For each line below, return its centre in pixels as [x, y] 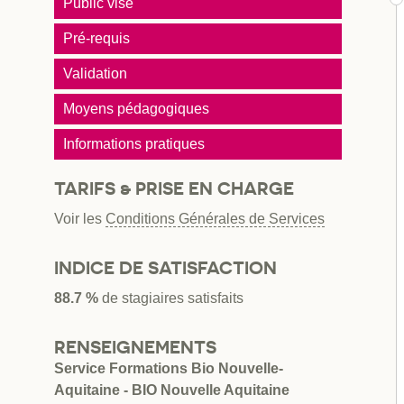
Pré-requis [96, 39]
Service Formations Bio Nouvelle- [169, 369]
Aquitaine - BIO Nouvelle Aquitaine [172, 390]
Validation [95, 74]
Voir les [80, 219]
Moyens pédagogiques [136, 109]
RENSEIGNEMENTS [135, 348]
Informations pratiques [134, 144]
